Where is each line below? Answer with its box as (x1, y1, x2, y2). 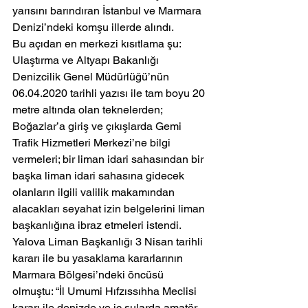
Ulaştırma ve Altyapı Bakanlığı (12, 54, 162, 67)
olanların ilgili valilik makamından (12, 186, 177, 199)
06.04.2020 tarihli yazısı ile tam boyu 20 (12, 87, 208, 100)
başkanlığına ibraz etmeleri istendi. (12, 219, 181, 232)
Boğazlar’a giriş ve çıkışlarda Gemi (12, 120, 184, 133)
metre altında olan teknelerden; (12, 103, 165, 117)
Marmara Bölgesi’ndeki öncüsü (12, 268, 166, 282)
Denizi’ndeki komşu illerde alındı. (12, 21, 177, 34)
